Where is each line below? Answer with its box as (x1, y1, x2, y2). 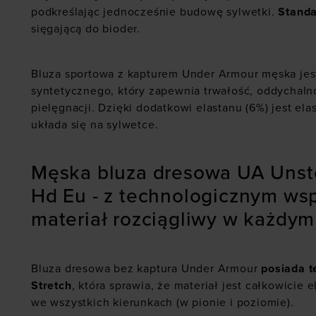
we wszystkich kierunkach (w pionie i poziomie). (31, 296, 298, 310)
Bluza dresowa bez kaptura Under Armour (31, 262, 262, 276)
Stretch (31, 279, 72, 293)
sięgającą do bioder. (31, 22, 141, 37)
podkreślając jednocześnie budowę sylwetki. (31, 5, 279, 20)
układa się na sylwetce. (31, 118, 159, 133)
